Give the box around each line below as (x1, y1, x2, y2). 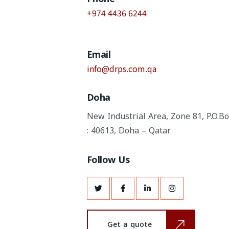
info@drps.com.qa (87, 62, 156, 75)
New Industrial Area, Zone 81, (87, 108, 204, 124)
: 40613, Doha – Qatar (87, 123, 171, 139)
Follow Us (87, 151, 130, 169)
